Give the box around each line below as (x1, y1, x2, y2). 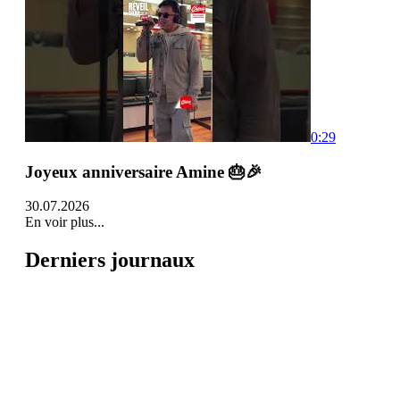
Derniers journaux (25, 248, 195, 272)
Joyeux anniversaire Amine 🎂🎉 (25, 162, 262, 181)
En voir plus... (25, 214, 104, 230)
